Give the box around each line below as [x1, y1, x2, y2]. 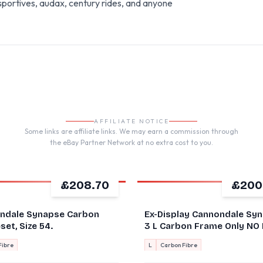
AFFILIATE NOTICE [94, 117, 169, 125]
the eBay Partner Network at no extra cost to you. [50, 138, 213, 147]
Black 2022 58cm [144, 232, 220, 243]
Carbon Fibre [160, 241, 197, 249]
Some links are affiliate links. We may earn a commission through [25, 127, 238, 136]
